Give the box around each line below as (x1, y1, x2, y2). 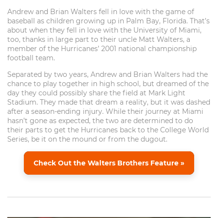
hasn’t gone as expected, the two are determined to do (7, 116, 193, 125)
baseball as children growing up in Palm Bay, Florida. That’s (7, 16, 210, 25)
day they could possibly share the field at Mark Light (7, 88, 185, 97)
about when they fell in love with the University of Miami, (7, 25, 201, 35)
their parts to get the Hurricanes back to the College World (7, 125, 209, 134)
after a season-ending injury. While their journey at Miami (7, 107, 203, 116)
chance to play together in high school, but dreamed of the (7, 79, 209, 88)
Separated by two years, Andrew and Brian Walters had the (7, 70, 208, 79)
